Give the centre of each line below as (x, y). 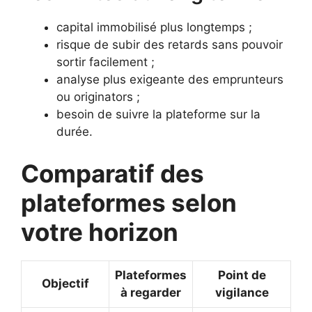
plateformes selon (129, 202)
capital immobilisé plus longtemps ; (154, 28)
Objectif (65, 283)
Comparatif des (112, 173)
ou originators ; (98, 97)
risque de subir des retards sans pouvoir (170, 45)
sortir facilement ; (106, 62)
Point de (242, 275)
